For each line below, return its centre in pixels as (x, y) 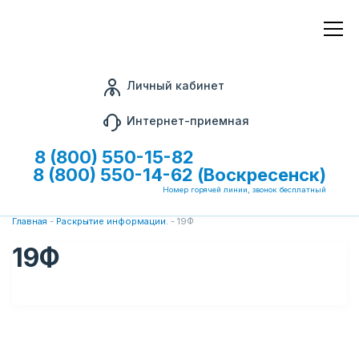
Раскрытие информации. (112, 221)
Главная (30, 221)
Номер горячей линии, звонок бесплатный (244, 190)
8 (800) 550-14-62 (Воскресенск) (179, 175)
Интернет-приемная (188, 121)
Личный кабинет (175, 85)
